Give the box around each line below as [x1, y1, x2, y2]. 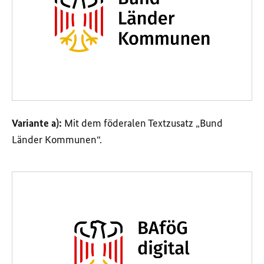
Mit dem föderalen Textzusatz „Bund [64, 117, 223, 130]
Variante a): [12, 117, 62, 130]
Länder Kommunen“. [12, 133, 102, 147]
